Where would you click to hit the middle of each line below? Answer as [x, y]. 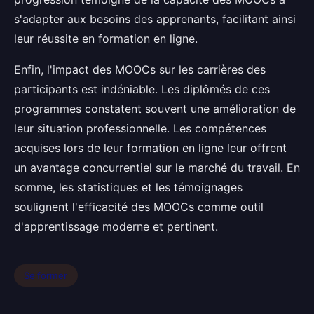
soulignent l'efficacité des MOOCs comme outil [139, 207]
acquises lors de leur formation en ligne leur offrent [150, 148]
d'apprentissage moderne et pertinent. [116, 226]
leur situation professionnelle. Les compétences [140, 128]
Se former [46, 275]
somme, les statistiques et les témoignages [128, 187]
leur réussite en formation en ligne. [106, 39]
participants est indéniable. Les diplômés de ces [142, 89]
